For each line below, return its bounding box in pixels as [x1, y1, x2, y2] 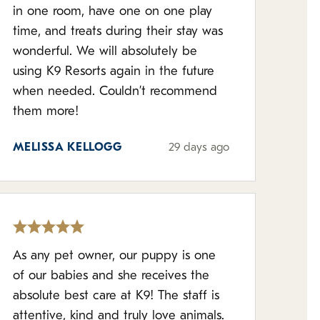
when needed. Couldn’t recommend [12, 85, 217, 99]
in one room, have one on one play [12, 5, 212, 19]
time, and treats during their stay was [12, 25, 223, 39]
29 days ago [168, 142, 229, 154]
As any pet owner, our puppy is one [12, 249, 216, 263]
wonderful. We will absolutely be [12, 45, 197, 59]
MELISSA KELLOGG [12, 142, 122, 154]
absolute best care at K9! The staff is [12, 289, 158, 303]
